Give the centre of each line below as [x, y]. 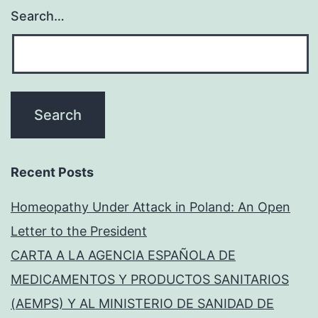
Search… [38, 16]
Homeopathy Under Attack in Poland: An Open [150, 207]
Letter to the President [79, 231]
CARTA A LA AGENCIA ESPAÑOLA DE [123, 256]
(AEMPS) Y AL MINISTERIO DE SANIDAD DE [142, 304]
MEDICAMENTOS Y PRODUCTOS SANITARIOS [150, 280]
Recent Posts [52, 172]
